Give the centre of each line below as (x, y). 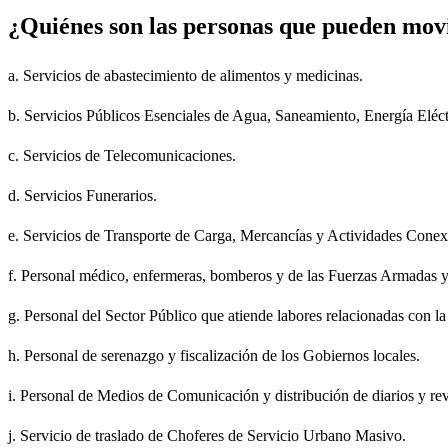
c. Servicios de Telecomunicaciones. (122, 156)
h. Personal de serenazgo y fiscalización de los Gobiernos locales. (214, 356)
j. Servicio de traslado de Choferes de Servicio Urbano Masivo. (207, 436)
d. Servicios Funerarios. (82, 196)
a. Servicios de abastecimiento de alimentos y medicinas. (185, 76)
